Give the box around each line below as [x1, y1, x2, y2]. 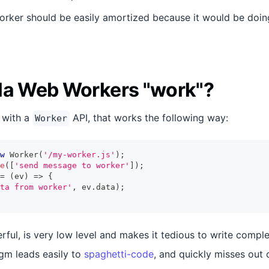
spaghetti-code [84, 248, 154, 260]
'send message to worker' [14, 161, 130, 170]
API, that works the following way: [70, 112, 228, 124]
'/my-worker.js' [43, 150, 115, 159]
